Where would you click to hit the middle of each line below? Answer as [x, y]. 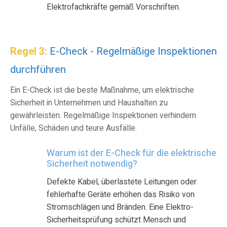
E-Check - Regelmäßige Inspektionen [132, 52]
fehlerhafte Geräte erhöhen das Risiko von [121, 194]
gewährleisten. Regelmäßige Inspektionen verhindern [103, 115]
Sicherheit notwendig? [92, 164]
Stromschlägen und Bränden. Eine [106, 207]
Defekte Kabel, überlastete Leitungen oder [122, 182]
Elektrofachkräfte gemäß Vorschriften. [113, 7]
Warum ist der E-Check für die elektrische [131, 153]
